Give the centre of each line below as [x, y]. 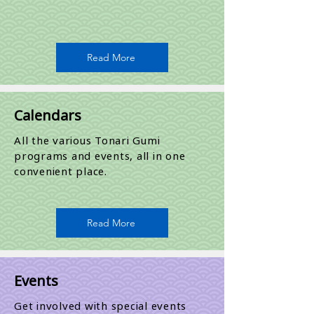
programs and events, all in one [100, 156]
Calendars [48, 115]
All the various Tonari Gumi [87, 140]
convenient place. [62, 171]
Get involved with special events [100, 306]
